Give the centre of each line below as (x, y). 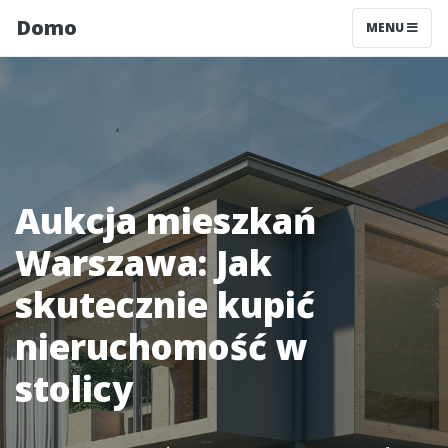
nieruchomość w (161, 346)
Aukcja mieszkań (165, 220)
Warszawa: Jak (143, 262)
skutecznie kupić (165, 304)
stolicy (74, 388)
